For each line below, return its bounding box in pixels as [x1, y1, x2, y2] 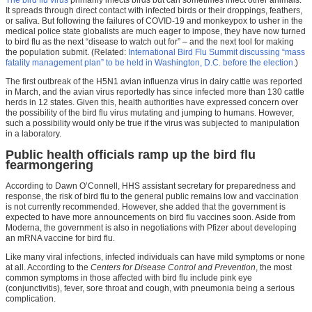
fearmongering [6, 158, 93, 173]
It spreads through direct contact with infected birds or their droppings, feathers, [6, 6, 302, 16]
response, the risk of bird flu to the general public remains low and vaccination [6, 192, 299, 202]
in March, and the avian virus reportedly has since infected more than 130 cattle [6, 87, 304, 97]
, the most [256, 263, 292, 273]
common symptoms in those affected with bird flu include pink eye [6, 273, 252, 283]
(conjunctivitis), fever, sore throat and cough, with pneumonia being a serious [6, 283, 295, 294]
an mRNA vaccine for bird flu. [6, 233, 115, 244]
